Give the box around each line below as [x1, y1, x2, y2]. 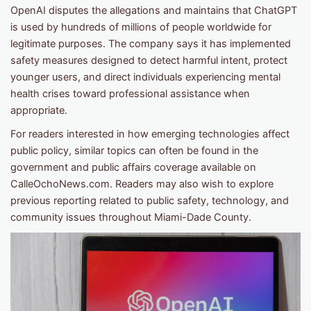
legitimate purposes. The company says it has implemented [10, 37, 291, 51]
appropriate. [10, 104, 67, 117]
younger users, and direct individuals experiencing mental [10, 71, 280, 84]
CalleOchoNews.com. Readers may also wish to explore [10, 178, 274, 191]
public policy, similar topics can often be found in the [10, 144, 258, 158]
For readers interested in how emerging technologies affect [10, 128, 289, 141]
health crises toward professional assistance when [10, 87, 250, 101]
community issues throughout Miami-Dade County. [10, 211, 251, 224]
